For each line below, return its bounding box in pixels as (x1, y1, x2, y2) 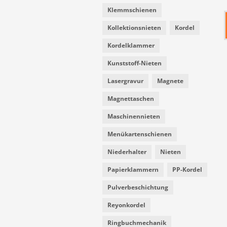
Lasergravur (107, 76, 143, 85)
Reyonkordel (107, 200, 145, 209)
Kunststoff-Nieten (107, 58, 162, 67)
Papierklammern (107, 165, 159, 174)
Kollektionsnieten (107, 23, 161, 32)
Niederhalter (107, 147, 146, 156)
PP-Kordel (172, 165, 202, 174)
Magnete (157, 76, 183, 85)
